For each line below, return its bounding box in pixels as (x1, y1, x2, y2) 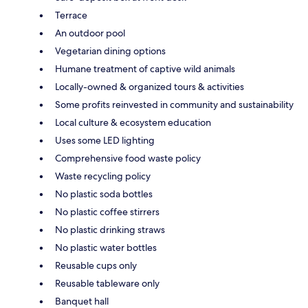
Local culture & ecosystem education (55, 116, 211, 129)
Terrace (55, 9, 87, 22)
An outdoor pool (55, 27, 125, 40)
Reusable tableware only (55, 277, 159, 290)
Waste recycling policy (55, 170, 151, 183)
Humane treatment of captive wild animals (55, 63, 235, 76)
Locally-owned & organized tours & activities (55, 80, 244, 93)
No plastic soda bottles (55, 188, 153, 201)
